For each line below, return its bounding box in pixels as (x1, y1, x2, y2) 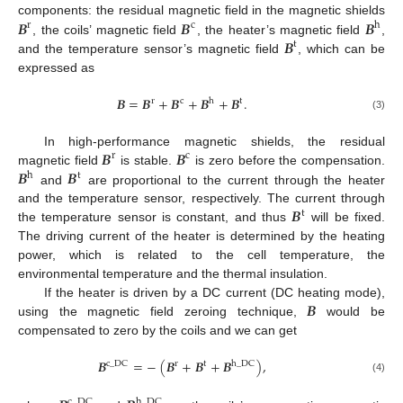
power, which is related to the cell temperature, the (18, 247, 385, 263)
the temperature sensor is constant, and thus (18, 210, 292, 225)
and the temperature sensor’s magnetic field (18, 40, 284, 56)
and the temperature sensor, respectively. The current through (18, 191, 385, 206)
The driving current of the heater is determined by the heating (18, 228, 385, 244)
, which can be (298, 40, 386, 56)
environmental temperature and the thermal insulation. (18, 266, 327, 282)
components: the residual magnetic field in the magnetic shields (18, 3, 385, 17)
